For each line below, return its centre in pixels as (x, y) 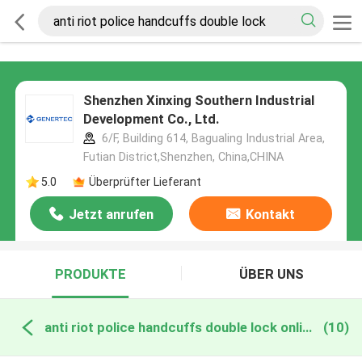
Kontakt (270, 215)
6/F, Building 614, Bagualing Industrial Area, (211, 139)
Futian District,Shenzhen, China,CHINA (183, 157)
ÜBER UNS (272, 274)
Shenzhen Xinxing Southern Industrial (198, 101)
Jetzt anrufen (112, 215)
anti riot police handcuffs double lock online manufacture (307, 327)
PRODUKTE (90, 274)
